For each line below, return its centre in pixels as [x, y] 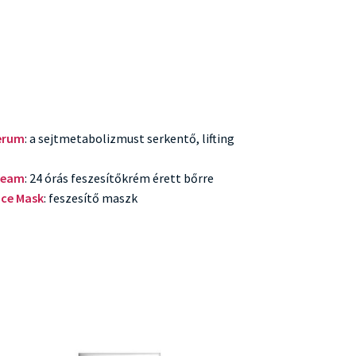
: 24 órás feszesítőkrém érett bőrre [120, 178]
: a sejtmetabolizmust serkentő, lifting [130, 138]
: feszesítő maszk [91, 197]
